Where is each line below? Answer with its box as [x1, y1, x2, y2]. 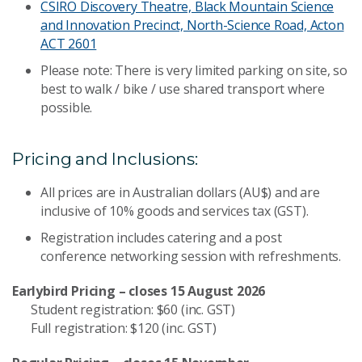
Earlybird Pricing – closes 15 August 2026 [12, 281, 266, 300]
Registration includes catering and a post [40, 228, 282, 246]
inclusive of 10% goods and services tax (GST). [40, 201, 309, 220]
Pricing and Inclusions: [12, 148, 198, 169]
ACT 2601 [40, 34, 97, 53]
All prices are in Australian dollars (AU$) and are [40, 183, 320, 201]
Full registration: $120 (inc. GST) [12, 318, 217, 337]
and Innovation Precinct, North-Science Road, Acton [40, 15, 344, 34]
